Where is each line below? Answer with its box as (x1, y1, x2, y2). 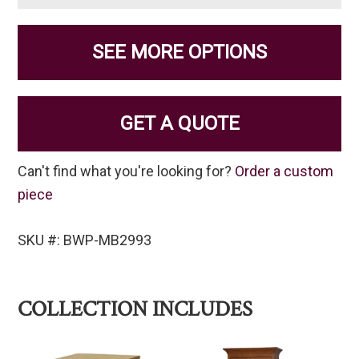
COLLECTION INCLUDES (18, 295, 253, 324)
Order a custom (235, 163, 334, 180)
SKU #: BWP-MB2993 (18, 232, 152, 249)
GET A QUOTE (119, 112, 240, 135)
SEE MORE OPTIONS (92, 41, 267, 64)
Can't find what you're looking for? (18, 163, 236, 180)
